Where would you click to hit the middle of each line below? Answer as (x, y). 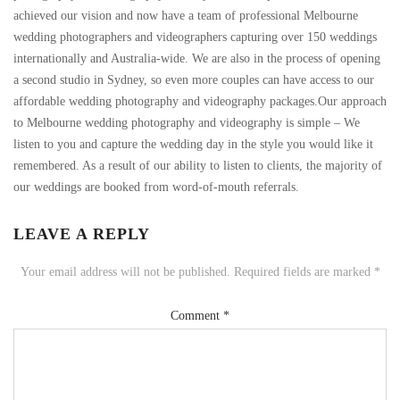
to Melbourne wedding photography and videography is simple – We (187, 122)
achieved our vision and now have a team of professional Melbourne (186, 15)
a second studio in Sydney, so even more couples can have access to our (194, 79)
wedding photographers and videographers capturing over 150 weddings (195, 37)
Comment (197, 315)
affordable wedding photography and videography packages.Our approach (200, 101)
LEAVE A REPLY (82, 233)
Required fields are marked (304, 271)
